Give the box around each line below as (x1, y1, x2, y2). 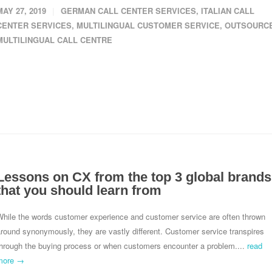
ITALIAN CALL (201, 5, 254, 16)
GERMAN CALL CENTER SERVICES (61, 5, 196, 16)
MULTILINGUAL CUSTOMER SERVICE (76, 19, 220, 31)
